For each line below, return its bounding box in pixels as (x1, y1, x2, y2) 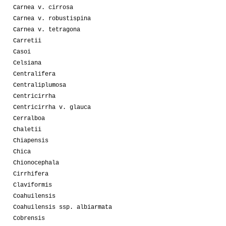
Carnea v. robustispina (13, 15, 91, 22)
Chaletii (13, 126, 41, 133)
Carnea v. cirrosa (13, 4, 73, 11)
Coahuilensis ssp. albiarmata (13, 203, 112, 211)
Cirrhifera (13, 170, 48, 178)
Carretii (13, 37, 41, 44)
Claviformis (13, 181, 52, 189)
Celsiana (13, 59, 41, 67)
